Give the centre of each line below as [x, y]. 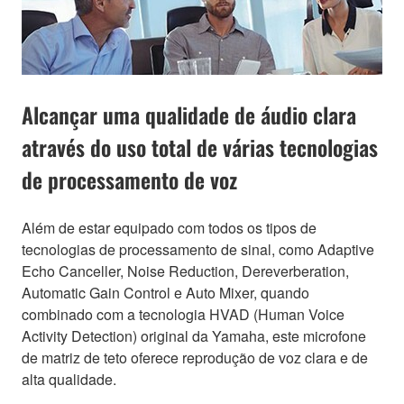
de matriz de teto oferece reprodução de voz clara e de [195, 357]
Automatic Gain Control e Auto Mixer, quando [165, 292]
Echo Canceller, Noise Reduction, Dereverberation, [185, 271]
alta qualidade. [69, 379]
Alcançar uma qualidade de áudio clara [189, 114]
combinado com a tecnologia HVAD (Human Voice [183, 314]
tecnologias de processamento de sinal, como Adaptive [198, 249]
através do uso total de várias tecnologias [200, 147]
